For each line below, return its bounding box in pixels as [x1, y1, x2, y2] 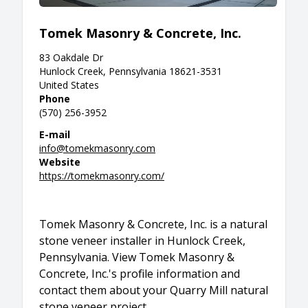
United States [39, 78, 99, 91]
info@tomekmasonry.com [39, 142, 155, 155]
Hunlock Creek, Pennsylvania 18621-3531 [39, 65, 222, 78]
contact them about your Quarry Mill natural [39, 283, 268, 298]
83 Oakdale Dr [39, 51, 103, 64]
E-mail [39, 128, 70, 141]
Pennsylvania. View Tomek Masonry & [39, 250, 234, 265]
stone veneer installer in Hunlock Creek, [39, 233, 245, 248]
